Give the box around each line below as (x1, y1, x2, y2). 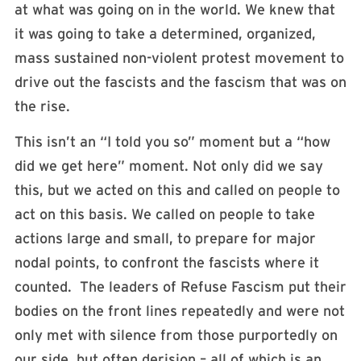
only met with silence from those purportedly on (15, 327, 338, 344)
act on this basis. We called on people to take (15, 206, 315, 223)
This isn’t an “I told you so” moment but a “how (15, 134, 330, 151)
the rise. (15, 98, 70, 114)
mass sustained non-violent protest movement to (15, 49, 344, 66)
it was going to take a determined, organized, (15, 25, 316, 42)
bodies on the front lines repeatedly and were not (15, 303, 345, 320)
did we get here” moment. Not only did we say (15, 158, 323, 175)
